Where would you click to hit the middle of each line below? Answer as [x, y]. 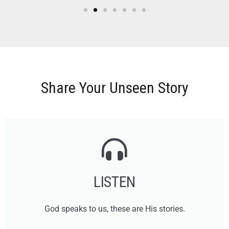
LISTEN [114, 181]
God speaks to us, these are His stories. [114, 209]
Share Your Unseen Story [114, 87]
